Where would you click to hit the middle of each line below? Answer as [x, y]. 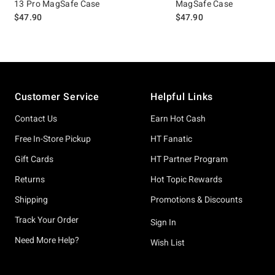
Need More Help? [47, 240]
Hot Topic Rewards [186, 179]
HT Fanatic [171, 139]
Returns [30, 179]
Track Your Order [47, 220]
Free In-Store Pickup [53, 139]
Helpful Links [182, 97]
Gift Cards [34, 159]
